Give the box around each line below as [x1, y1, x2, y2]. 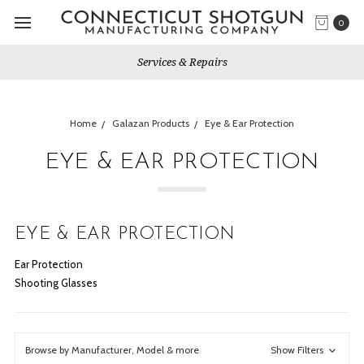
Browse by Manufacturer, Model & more [25, 344, 199, 356]
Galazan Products [112, 117, 189, 129]
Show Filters [271, 344, 326, 356]
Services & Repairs [136, 54, 227, 69]
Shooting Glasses [15, 276, 97, 289]
